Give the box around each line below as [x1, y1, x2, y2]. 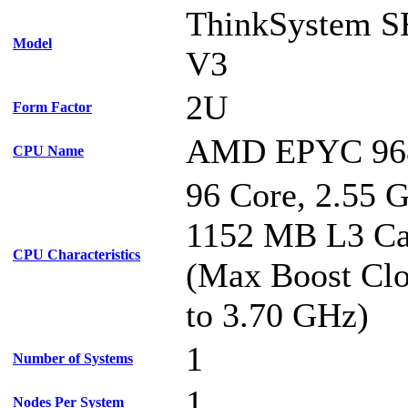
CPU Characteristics [13, 247, 140, 262]
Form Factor [13, 99, 92, 115]
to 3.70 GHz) [186, 296, 369, 334]
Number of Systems [13, 351, 133, 366]
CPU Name [13, 143, 84, 158]
